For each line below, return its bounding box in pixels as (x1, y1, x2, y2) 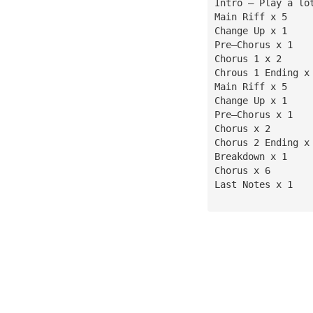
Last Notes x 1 (214, 178, 293, 190)
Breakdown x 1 (214, 150, 287, 162)
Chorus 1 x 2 (214, 52, 282, 64)
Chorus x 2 (214, 122, 270, 134)
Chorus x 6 (214, 164, 270, 176)
